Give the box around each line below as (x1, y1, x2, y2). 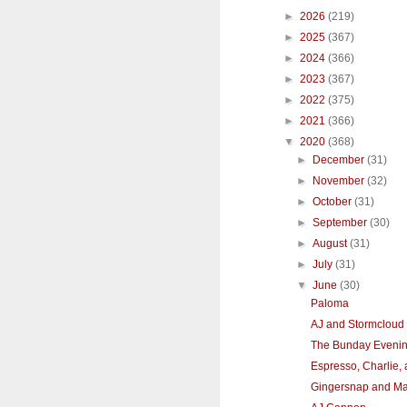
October (313, 195, 355, 209)
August (313, 237, 351, 251)
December (313, 154, 368, 167)
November (313, 174, 368, 188)
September (313, 216, 371, 230)
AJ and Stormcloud (310, 318, 404, 332)
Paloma (310, 297, 349, 311)
